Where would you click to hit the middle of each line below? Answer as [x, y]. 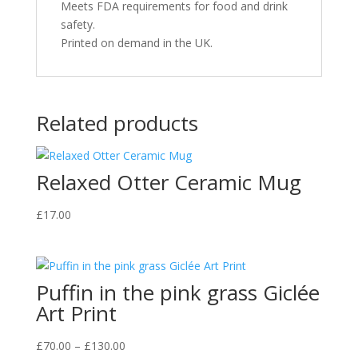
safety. [78, 24]
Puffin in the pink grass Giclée [177, 293]
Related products [117, 123]
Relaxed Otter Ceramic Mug [168, 182]
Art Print [76, 314]
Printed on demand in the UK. [136, 43]
